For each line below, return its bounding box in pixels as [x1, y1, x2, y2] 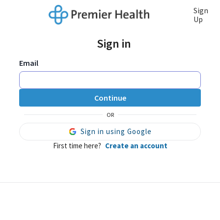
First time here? [53, 141, 101, 151]
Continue [94, 93, 126, 103]
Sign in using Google [80, 127, 152, 137]
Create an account [105, 141, 167, 151]
